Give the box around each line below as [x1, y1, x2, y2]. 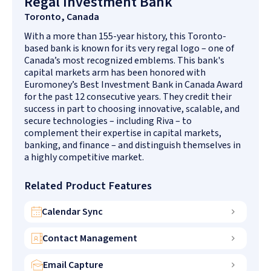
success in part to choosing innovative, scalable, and [24, 102, 240, 116]
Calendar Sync [41, 204, 103, 218]
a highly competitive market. [24, 150, 144, 164]
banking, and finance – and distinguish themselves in [24, 138, 241, 152]
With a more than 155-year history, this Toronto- [24, 29, 226, 43]
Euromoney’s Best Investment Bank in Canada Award [24, 77, 243, 91]
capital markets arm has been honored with [24, 65, 206, 79]
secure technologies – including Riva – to [24, 114, 192, 128]
